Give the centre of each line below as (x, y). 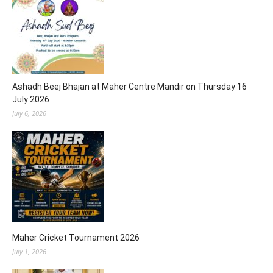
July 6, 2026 (29, 113)
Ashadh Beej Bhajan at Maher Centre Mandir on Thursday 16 (129, 86)
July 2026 (31, 99)
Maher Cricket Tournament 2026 (76, 237)
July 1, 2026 (29, 251)
